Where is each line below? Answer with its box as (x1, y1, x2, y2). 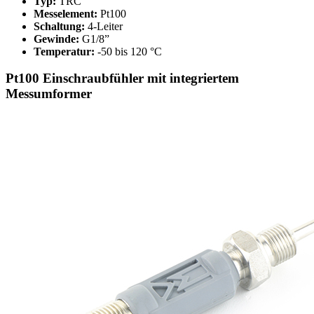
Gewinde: (34, 32, 79, 45)
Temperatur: (34, 45, 95, 57)
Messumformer (6, 86, 92, 102)
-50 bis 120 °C (95, 45, 162, 57)
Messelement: (34, 7, 97, 20)
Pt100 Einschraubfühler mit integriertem (6, 71, 239, 86)
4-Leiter (85, 20, 123, 32)
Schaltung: (34, 20, 85, 32)
